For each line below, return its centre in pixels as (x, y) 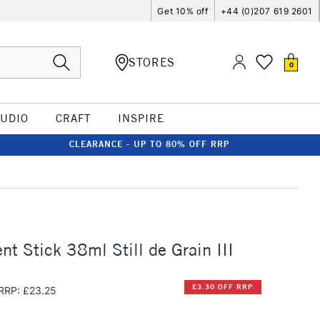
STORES (152, 62)
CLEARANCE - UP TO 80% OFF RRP (149, 144)
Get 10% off (183, 11)
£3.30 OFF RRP (223, 287)
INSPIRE (141, 118)
